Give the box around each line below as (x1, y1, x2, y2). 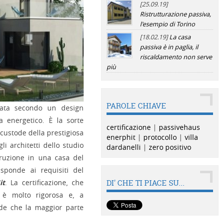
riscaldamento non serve (139, 53, 212, 61)
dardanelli (106, 142, 141, 152)
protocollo (143, 132, 177, 142)
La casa (169, 33, 191, 41)
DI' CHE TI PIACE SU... (106, 178, 185, 188)
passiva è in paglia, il (139, 43, 198, 51)
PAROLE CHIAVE (106, 101, 166, 111)
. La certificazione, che (4, 178, 84, 187)
